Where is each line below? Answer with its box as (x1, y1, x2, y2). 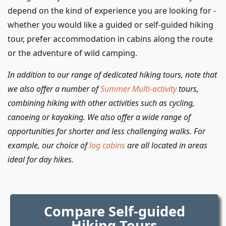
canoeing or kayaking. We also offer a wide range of (8, 111, 191, 123)
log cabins (89, 139, 125, 151)
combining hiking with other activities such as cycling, (8, 97, 195, 108)
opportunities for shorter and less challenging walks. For (8, 125, 205, 137)
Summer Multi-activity (100, 83, 177, 94)
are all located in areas (125, 139, 207, 151)
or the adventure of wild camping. (8, 47, 137, 59)
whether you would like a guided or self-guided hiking (8, 19, 213, 30)
